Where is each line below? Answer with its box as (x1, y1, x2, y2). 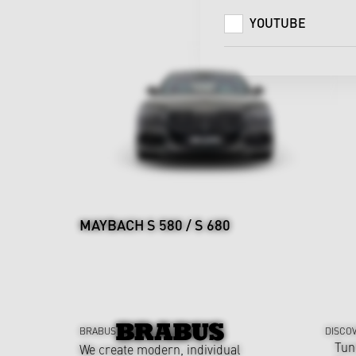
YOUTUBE (250, 14, 306, 32)
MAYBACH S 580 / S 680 (79, 214, 230, 234)
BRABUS (79, 323, 116, 337)
